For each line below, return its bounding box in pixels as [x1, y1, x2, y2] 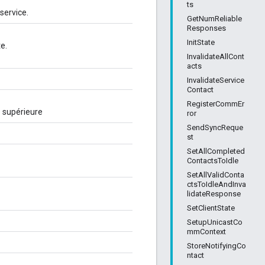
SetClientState [187, 203, 235, 212]
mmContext [187, 227, 226, 236]
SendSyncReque [187, 123, 243, 132]
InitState [187, 38, 215, 47]
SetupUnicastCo [187, 218, 243, 227]
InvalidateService [187, 76, 244, 85]
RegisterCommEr [187, 99, 244, 108]
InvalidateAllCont [187, 52, 244, 61]
